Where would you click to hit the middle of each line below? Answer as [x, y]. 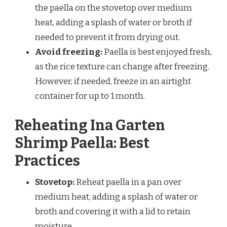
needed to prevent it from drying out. [107, 37]
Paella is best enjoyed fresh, [157, 52]
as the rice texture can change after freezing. [122, 67]
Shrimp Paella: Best [82, 143]
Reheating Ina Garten [90, 125]
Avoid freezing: [69, 52]
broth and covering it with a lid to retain [113, 211]
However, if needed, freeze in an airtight [113, 82]
